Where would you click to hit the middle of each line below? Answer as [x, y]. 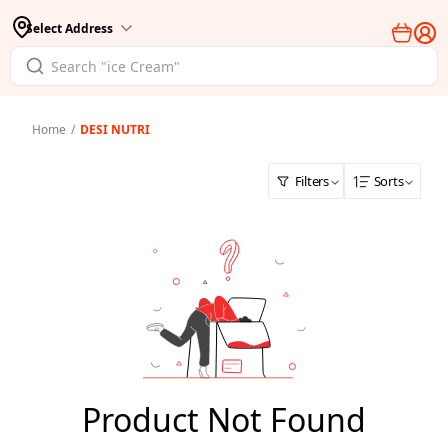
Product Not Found [223, 419]
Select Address [69, 28]
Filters [311, 180]
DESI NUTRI [114, 129]
